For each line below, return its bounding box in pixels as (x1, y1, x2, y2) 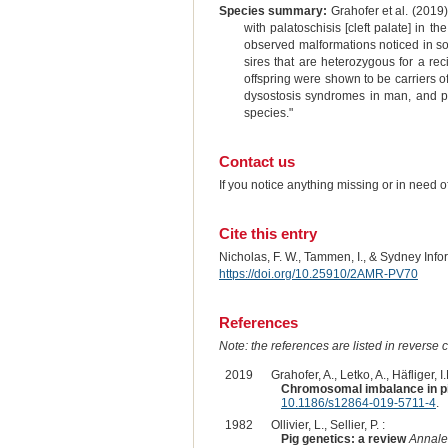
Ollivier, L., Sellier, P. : (270, 418, 385, 433)
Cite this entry (218, 224, 317, 242)
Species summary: (218, 4, 328, 19)
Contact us (218, 152, 295, 170)
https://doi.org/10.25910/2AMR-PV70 (218, 266, 418, 281)
